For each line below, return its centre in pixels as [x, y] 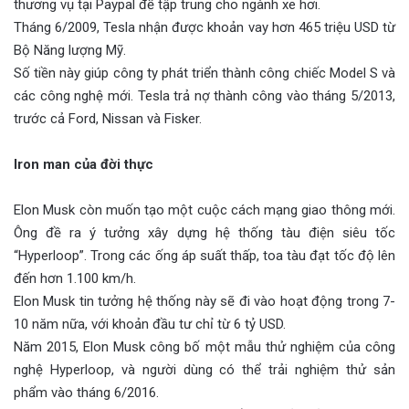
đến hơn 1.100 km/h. [75, 278]
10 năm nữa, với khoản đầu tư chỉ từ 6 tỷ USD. [150, 324]
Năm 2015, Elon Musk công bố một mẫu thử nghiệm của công [204, 346]
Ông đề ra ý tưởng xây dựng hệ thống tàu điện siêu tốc [204, 232]
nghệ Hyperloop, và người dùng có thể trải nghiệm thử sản [204, 369]
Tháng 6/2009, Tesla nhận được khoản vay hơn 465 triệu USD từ [204, 27]
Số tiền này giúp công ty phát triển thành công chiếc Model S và [204, 73]
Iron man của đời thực [84, 164]
